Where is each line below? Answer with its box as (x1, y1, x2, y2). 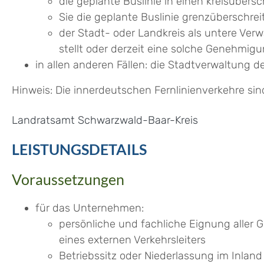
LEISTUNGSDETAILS (12, 140, 147, 159)
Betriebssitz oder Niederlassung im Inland (59, 249, 262, 263)
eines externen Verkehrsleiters (59, 233, 206, 247)
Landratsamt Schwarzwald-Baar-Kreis (12, 114, 198, 127)
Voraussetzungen (12, 170, 124, 189)
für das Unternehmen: (35, 202, 144, 215)
